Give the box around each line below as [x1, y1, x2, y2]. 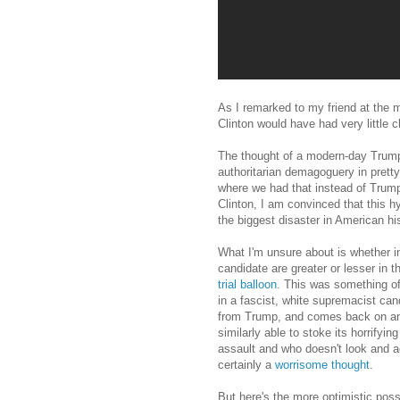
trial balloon [218, 277, 277, 291]
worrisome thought [275, 357, 370, 371]
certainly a [218, 357, 275, 371]
